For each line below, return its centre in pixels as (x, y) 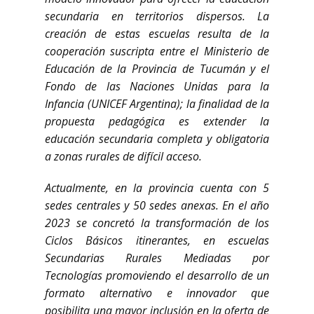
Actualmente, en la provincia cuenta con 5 (157, 188)
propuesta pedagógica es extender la (157, 121)
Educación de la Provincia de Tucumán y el (157, 69)
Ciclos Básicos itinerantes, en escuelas (157, 240)
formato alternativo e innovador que (157, 293)
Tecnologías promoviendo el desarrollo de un (157, 275)
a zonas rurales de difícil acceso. (123, 156)
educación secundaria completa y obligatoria (157, 139)
